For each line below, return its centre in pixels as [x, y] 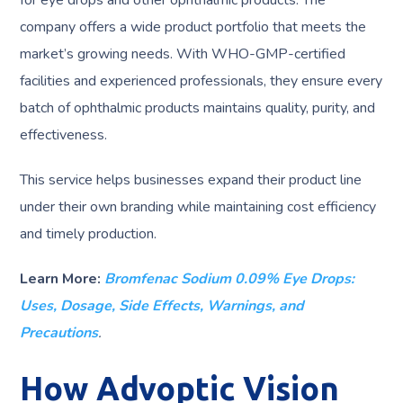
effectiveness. [64, 135]
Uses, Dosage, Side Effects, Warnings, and [162, 306]
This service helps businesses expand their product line [191, 180]
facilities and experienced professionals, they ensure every [201, 81]
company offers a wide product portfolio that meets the [193, 27]
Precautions [59, 333]
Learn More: [61, 279]
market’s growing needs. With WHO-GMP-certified [183, 54]
